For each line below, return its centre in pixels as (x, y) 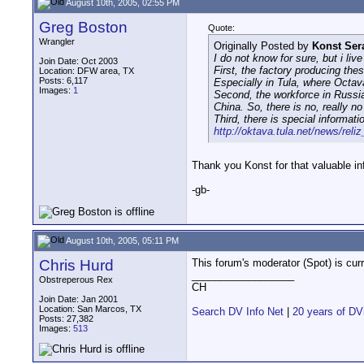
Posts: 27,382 (66, 318)
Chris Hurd (76, 265)
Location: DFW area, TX (87, 71)
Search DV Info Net (238, 312)
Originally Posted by (263, 46)
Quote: (221, 28)
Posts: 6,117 (63, 80)
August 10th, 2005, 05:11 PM (121, 240)
